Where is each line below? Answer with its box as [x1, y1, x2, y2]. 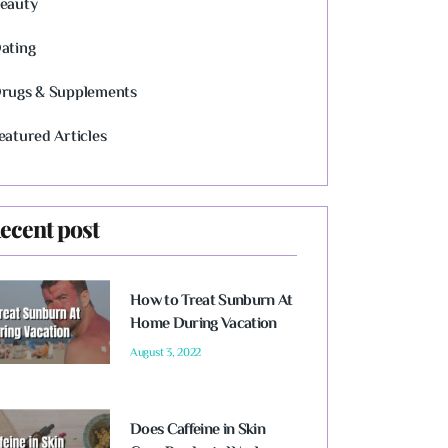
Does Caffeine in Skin [129, 418, 265, 443]
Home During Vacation [129, 312, 277, 337]
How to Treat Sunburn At [129, 289, 293, 314]
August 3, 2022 [129, 344, 202, 363]
